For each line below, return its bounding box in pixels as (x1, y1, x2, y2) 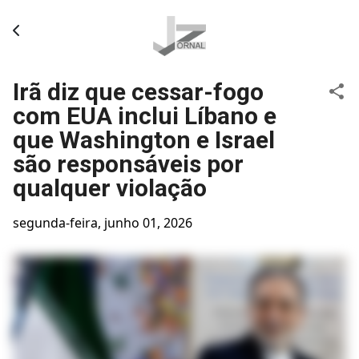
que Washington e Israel (13, 126, 275, 154)
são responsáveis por (13, 150, 244, 178)
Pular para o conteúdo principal (83, 11, 276, 29)
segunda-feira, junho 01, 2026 (13, 214, 192, 232)
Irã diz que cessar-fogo (13, 78, 264, 106)
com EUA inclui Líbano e (13, 102, 276, 130)
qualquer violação (13, 174, 207, 202)
